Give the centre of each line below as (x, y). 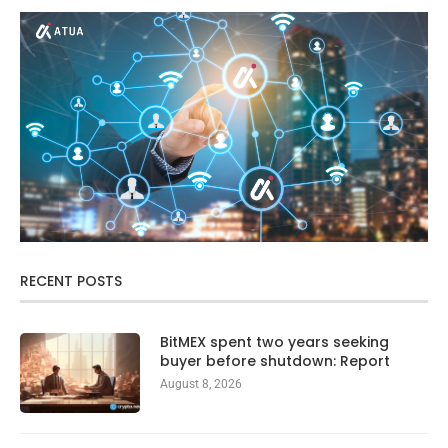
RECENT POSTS (71, 280)
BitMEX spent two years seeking (274, 341)
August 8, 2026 (201, 383)
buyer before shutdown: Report (275, 360)
